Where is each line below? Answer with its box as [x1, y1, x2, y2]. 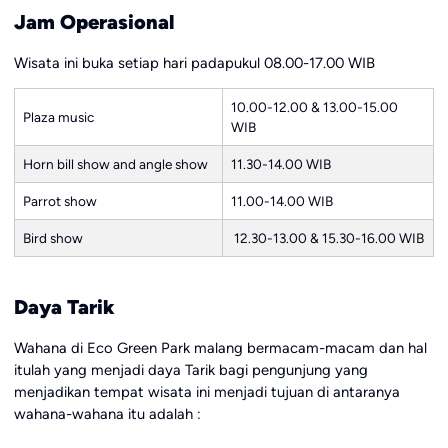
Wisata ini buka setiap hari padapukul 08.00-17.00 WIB [13, 53, 375, 72]
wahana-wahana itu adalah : [13, 404, 201, 423]
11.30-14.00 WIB [230, 156, 331, 173]
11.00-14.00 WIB [230, 193, 333, 210]
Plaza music [22, 109, 94, 126]
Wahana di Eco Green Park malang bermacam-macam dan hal [13, 338, 427, 357]
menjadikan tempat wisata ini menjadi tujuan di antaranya [13, 382, 400, 401]
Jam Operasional [13, 9, 174, 34]
